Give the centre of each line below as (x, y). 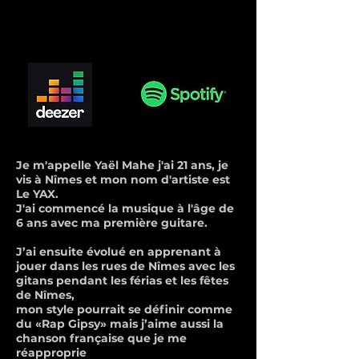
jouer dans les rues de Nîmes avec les (125, 266)
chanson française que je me (101, 338)
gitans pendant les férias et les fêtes (122, 280)
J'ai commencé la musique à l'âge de (125, 208)
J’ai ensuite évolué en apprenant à (119, 252)
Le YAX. (37, 194)
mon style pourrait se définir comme (124, 309)
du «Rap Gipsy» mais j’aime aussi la (120, 324)
